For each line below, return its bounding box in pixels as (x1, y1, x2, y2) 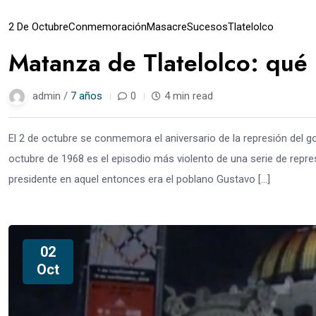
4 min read (164, 90, 213, 103)
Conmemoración (68, 20, 147, 34)
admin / (32, 90, 71, 103)
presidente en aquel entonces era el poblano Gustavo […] (8, 173, 270, 186)
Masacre (147, 20, 187, 34)
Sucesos (187, 20, 228, 34)
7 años (71, 90, 102, 103)
